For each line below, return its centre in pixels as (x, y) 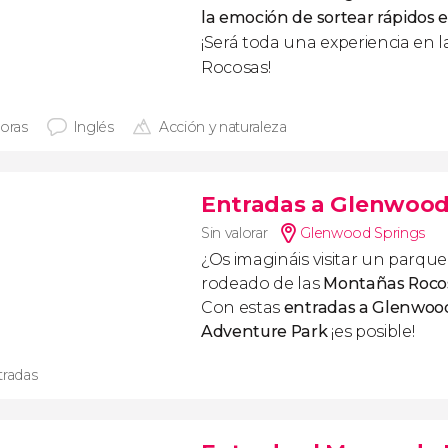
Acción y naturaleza (222, 127)
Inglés (93, 127)
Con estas (242, 307)
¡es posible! (371, 331)
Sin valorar (234, 233)
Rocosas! (236, 67)
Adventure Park (264, 331)
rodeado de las (262, 283)
